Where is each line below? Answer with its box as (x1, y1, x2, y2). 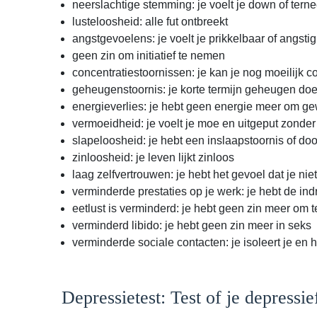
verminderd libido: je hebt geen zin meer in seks (72, 219, 311, 232)
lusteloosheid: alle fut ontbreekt (72, 16, 228, 28)
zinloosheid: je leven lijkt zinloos (72, 151, 234, 164)
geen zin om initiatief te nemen (72, 50, 225, 62)
